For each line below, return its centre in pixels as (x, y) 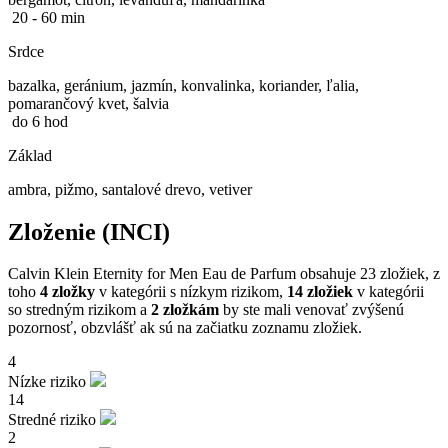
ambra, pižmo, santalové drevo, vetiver (130, 189)
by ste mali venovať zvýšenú (311, 310)
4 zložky (67, 292)
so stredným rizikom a (79, 310)
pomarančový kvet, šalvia (88, 103)
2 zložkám (185, 310)
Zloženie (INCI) (89, 231)
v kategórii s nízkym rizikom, (191, 292)
